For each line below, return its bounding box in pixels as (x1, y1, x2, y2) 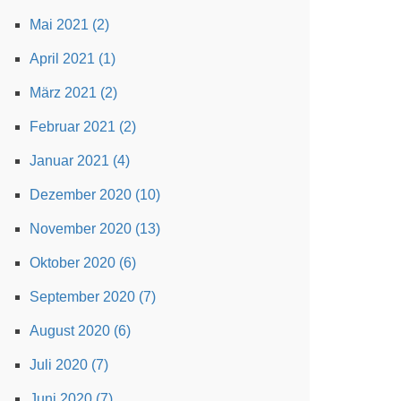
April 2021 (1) (30, 51, 115, 66)
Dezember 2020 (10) (30, 187, 160, 202)
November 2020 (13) (30, 221, 160, 236)
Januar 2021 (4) (30, 153, 130, 168)
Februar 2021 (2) (30, 119, 136, 134)
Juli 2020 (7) (30, 357, 108, 372)
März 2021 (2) (30, 85, 117, 100)
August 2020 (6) (30, 323, 131, 338)
